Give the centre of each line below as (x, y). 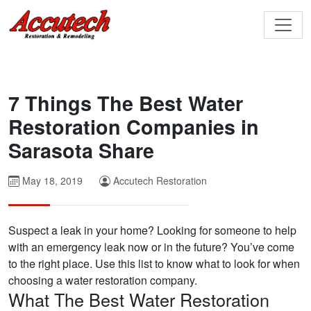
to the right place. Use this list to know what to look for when (154, 264)
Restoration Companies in (134, 127)
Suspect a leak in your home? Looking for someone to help (152, 230)
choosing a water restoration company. (103, 280)
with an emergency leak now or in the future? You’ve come (151, 247)
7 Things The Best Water (126, 103)
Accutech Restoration (160, 181)
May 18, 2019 (51, 181)
